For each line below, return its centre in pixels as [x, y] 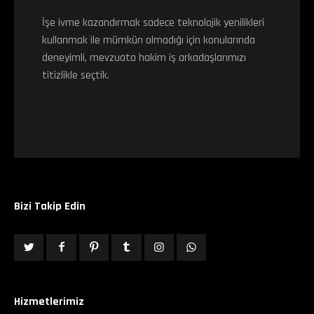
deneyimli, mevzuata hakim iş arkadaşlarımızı [144, 58]
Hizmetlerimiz [49, 302]
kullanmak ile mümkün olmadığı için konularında [149, 41]
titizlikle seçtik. [76, 76]
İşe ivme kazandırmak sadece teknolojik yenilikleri [153, 23]
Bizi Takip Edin [50, 207]
